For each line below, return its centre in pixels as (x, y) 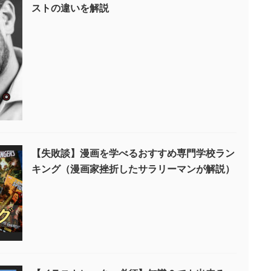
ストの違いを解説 (70, 8)
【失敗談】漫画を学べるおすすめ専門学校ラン (133, 153)
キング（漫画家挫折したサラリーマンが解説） (133, 169)
